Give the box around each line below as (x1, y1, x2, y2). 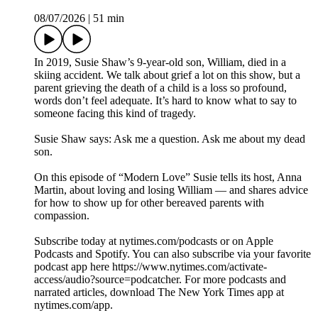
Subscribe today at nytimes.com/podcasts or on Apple (34, 235, 273, 248)
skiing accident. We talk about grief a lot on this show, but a (34, 69, 300, 82)
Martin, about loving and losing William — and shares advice (34, 184, 308, 197)
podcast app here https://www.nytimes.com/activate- (34, 261, 267, 273)
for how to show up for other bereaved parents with (34, 197, 264, 209)
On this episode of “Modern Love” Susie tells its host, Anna (34, 171, 302, 184)
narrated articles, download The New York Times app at (34, 286, 284, 299)
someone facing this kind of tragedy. (34, 107, 196, 120)
